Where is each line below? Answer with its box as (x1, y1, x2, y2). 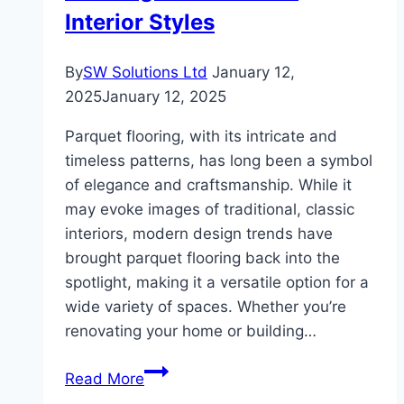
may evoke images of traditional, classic (65, 200, 354, 219)
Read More (65, 370, 144, 389)
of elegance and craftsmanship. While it (65, 176, 352, 195)
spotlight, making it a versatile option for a (65, 273, 369, 292)
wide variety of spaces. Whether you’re (65, 298, 346, 317)
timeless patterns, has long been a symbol (65, 151, 372, 170)
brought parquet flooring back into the (65, 249, 340, 268)
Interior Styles (65, 9, 215, 36)
